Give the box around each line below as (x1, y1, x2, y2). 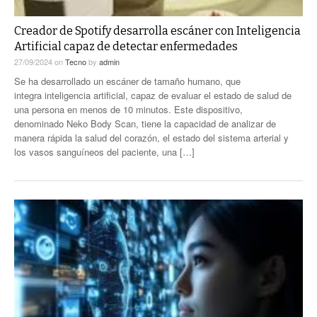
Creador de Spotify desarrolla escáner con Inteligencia (14, 23, 301, 38)
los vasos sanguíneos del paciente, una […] (14, 144, 195, 158)
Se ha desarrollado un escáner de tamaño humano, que (14, 74, 241, 88)
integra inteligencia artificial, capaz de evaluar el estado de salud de (14, 88, 292, 102)
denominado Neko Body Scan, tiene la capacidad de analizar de (14, 116, 276, 130)
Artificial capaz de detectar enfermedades (14, 39, 238, 53)
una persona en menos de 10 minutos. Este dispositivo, (14, 102, 243, 116)
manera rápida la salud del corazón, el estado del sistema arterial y (14, 130, 289, 144)
